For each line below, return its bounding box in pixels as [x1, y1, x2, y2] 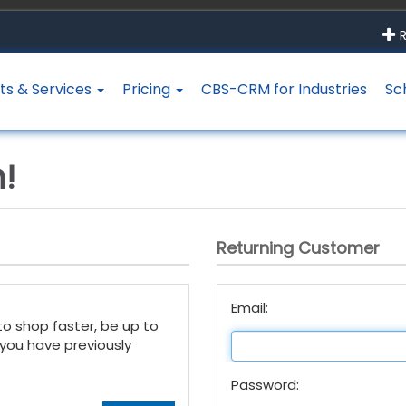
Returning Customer [217, 237, 380, 259]
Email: [231, 298, 268, 317]
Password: [231, 375, 299, 394]
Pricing [122, 79, 175, 101]
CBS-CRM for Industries [201, 79, 368, 101]
